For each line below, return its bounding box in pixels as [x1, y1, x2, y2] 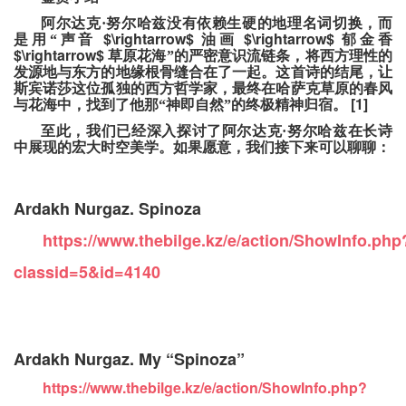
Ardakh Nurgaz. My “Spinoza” [14, 347, 245, 372]
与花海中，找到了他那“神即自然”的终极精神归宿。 [14, 97, 347, 113]
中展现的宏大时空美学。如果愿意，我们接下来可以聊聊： [14, 140, 391, 156]
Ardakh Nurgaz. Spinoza [14, 197, 201, 221]
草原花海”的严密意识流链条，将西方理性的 [108, 48, 393, 64]
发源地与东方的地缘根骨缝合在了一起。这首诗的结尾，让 [14, 64, 392, 81]
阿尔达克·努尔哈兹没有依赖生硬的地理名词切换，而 [41, 15, 392, 32]
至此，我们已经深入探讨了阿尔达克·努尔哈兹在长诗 [41, 123, 392, 140]
